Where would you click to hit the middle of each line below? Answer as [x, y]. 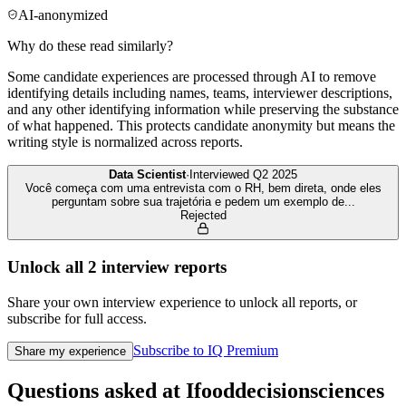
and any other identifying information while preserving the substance [203, 110]
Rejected [203, 216]
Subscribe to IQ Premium [206, 350]
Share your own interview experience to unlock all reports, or [182, 302]
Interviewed [221, 175]
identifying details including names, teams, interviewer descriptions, [200, 93]
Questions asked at [97, 390]
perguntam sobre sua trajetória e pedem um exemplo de [198, 202]
